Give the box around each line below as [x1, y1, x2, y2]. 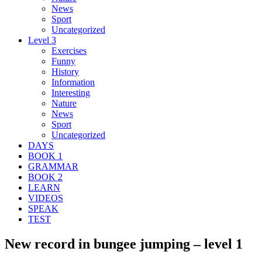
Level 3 [28, 35, 56, 45]
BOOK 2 [28, 171, 63, 182]
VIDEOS [28, 192, 63, 203]
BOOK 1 [28, 150, 63, 161]
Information [51, 77, 95, 87]
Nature [51, 98, 77, 108]
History [51, 66, 79, 77]
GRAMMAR [28, 161, 78, 171]
